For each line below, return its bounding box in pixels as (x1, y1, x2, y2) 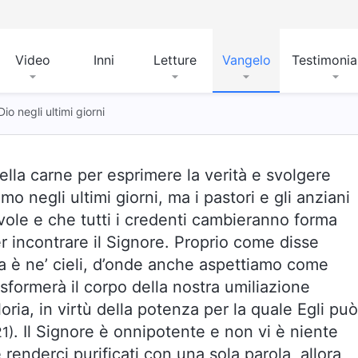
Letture (153, 52, 197, 68)
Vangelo (221, 52, 271, 68)
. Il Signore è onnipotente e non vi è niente (14, 322, 338, 341)
